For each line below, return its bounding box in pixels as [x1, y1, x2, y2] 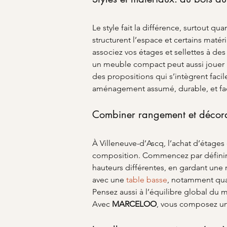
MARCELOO [112, 199, 157, 209]
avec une [92, 175, 126, 184]
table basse [126, 175, 167, 184]
